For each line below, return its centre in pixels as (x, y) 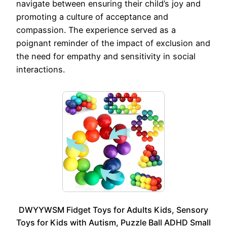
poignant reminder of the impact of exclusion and (113, 43)
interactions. (41, 69)
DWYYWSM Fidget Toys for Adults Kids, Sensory (113, 210)
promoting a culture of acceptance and (92, 16)
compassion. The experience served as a (96, 30)
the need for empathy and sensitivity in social (106, 56)
